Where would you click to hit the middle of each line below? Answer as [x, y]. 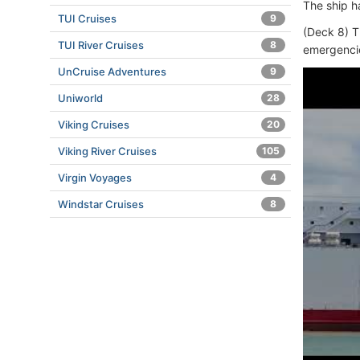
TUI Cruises [87, 18]
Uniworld [80, 98]
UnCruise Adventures [112, 72]
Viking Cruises [94, 125]
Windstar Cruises [101, 204]
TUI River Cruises [101, 45]
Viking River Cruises [107, 151]
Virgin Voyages [95, 178]
